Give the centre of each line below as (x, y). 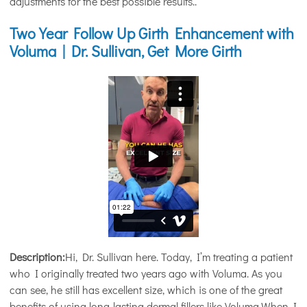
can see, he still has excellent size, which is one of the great (146, 289)
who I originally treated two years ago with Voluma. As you (146, 273)
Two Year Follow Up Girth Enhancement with (152, 34)
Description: (37, 256)
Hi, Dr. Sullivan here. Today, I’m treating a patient (179, 256)
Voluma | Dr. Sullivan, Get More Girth (126, 51)
